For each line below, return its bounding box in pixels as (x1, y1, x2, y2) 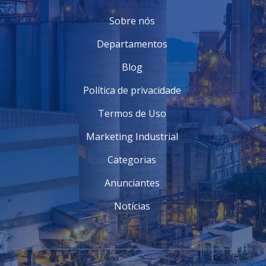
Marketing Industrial (85, 130, 178, 143)
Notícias (113, 199, 150, 213)
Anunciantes (104, 176, 160, 189)
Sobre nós (109, 14, 155, 27)
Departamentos (96, 37, 167, 50)
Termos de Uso (97, 107, 166, 120)
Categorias (107, 153, 156, 166)
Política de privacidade (83, 84, 181, 97)
